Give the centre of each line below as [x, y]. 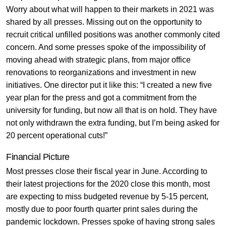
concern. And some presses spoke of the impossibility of [105, 47]
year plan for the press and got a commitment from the [101, 97]
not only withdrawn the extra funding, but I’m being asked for [112, 123]
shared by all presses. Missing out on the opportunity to [104, 22]
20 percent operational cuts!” [58, 135]
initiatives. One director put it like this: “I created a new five [109, 85]
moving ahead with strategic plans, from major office [98, 60]
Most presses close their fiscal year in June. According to [106, 171]
